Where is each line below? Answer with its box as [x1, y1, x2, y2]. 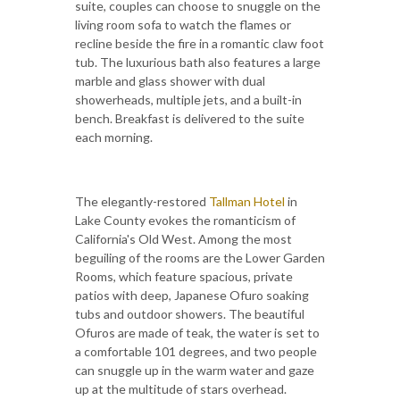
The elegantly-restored [75, 194, 209, 210]
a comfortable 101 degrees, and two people [75, 344, 317, 360]
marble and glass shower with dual [75, 73, 265, 89]
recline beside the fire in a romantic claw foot [75, 36, 324, 52]
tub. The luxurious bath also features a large [75, 54, 321, 71]
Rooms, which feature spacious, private [75, 269, 293, 285]
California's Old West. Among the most [75, 231, 292, 247]
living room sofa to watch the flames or [75, 17, 291, 33]
